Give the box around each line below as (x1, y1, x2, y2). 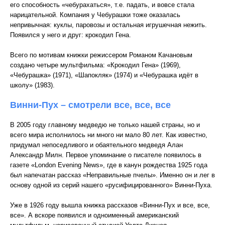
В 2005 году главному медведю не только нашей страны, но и (10, 121, 200, 129)
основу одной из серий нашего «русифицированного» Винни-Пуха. (10, 181, 212, 189)
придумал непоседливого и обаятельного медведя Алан (10, 141, 183, 149)
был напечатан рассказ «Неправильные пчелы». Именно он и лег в (10, 171, 215, 179)
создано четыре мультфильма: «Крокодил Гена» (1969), (10, 61, 181, 69)
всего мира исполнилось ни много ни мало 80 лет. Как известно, (10, 131, 207, 139)
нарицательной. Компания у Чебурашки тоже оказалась (10, 11, 180, 19)
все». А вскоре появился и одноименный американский (10, 211, 179, 219)
